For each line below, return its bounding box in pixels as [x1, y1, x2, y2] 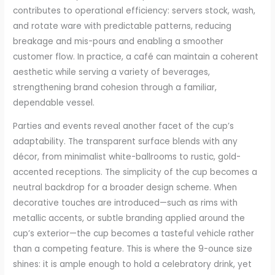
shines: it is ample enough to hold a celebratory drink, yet [13, 258, 252, 271]
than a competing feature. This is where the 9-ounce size [13, 243, 253, 255]
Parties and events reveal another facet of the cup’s [13, 120, 234, 133]
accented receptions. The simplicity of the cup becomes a [13, 166, 258, 179]
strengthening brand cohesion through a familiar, [13, 81, 217, 93]
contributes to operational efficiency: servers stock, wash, [13, 4, 256, 17]
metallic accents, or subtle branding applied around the [13, 212, 246, 225]
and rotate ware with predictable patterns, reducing [13, 20, 232, 32]
